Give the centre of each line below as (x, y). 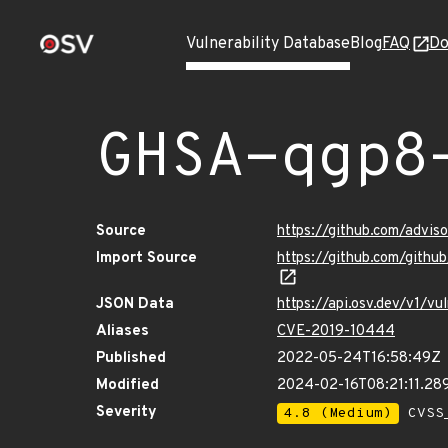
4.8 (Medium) (338, 413)
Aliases (122, 331)
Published (131, 358)
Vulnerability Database (268, 44)
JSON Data (135, 304)
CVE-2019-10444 (336, 331)
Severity (126, 412)
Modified (127, 385)
